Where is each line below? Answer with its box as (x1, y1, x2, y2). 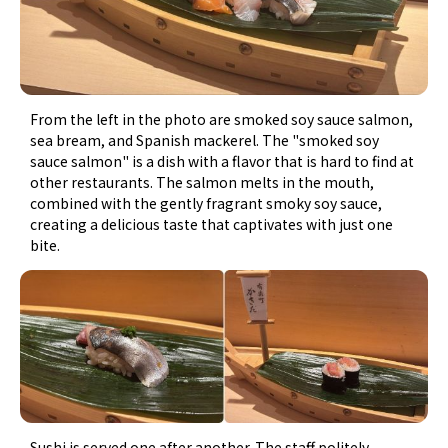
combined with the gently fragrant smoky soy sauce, (30, 192, 383, 213)
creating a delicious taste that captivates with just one (30, 213, 394, 234)
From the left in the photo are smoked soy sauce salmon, (30, 108, 414, 129)
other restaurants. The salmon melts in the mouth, (30, 171, 375, 192)
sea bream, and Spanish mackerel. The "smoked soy (30, 129, 380, 150)
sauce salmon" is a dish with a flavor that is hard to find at (30, 150, 415, 171)
